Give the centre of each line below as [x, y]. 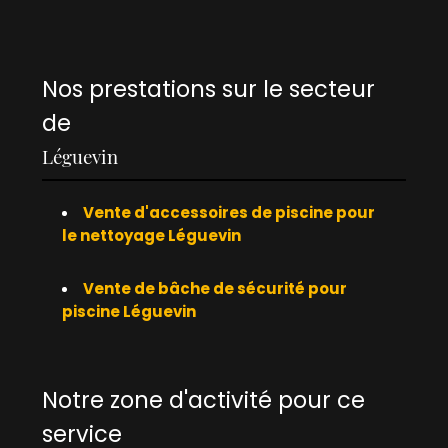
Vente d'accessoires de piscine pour [229, 212]
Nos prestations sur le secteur [209, 88]
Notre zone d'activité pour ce [204, 399]
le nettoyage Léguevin [152, 235]
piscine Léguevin [129, 311]
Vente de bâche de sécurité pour [215, 288]
